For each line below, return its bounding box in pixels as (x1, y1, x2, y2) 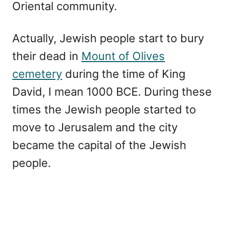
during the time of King (62, 67, 185, 80)
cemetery (12, 67, 62, 80)
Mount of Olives (81, 49, 165, 63)
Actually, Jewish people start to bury (12, 31, 204, 45)
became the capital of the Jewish (12, 138, 186, 152)
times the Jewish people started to (12, 102, 196, 116)
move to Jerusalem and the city (12, 120, 178, 134)
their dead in (12, 49, 81, 63)
